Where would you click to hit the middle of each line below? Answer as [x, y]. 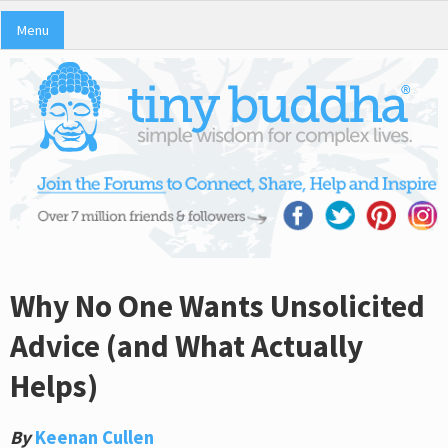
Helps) [54, 385]
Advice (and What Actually [186, 345]
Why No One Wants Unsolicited [217, 305]
